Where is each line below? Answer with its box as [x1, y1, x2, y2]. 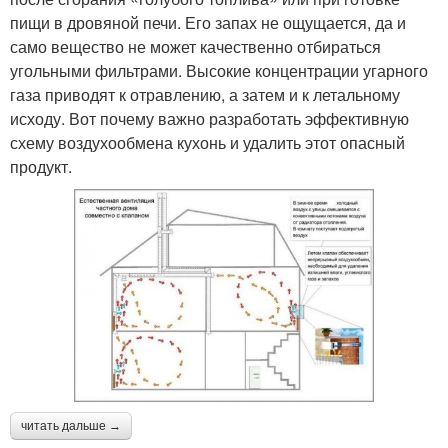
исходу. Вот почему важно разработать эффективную [10, 107, 409, 131]
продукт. [10, 155, 72, 179]
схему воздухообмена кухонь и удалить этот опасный [10, 131, 405, 155]
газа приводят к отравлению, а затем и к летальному [10, 83, 400, 107]
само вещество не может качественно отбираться [10, 35, 381, 59]
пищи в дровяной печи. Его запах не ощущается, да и [10, 11, 406, 35]
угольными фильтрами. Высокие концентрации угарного [10, 59, 428, 83]
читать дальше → [21, 418, 121, 433]
